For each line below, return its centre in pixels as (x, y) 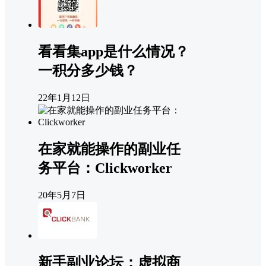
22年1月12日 (64, 98)
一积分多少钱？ (88, 71)
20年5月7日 (62, 195)
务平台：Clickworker (105, 168)
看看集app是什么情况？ (113, 52)
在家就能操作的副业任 (109, 149)
